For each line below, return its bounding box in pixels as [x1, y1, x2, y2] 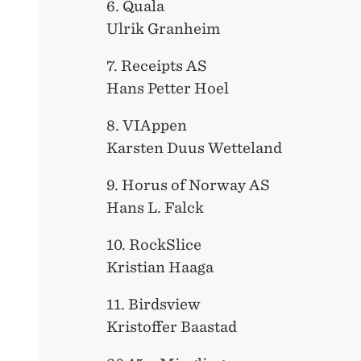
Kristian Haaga [106, 259, 214, 276]
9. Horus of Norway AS [106, 176, 270, 194]
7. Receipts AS [106, 57, 230, 75]
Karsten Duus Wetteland [106, 139, 282, 157]
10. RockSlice [106, 236, 201, 254]
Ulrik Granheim [106, 20, 220, 38]
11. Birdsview [106, 296, 236, 313]
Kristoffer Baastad [106, 318, 237, 336]
